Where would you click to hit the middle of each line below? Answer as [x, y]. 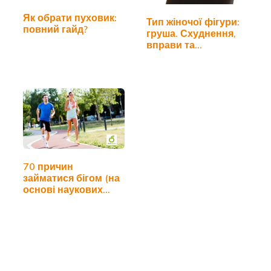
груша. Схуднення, [191, 33]
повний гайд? [55, 29]
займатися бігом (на [71, 178]
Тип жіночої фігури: [193, 21]
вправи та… [174, 44]
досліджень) [53, 201]
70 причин [48, 166]
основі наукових [63, 189]
